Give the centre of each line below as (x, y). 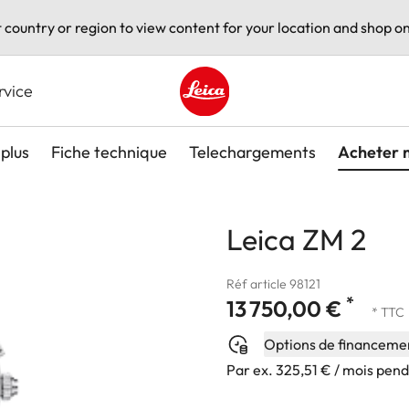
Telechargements (252, 152)
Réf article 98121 (273, 283)
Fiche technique (109, 152)
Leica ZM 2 (296, 239)
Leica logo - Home (238, 126)
